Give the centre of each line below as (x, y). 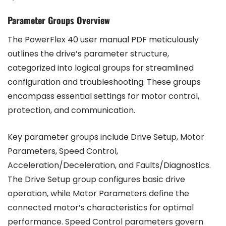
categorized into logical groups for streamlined (101, 68)
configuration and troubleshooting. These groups (104, 82)
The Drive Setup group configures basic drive (96, 179)
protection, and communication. (71, 110)
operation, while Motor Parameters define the (98, 193)
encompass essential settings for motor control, (103, 96)
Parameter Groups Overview (59, 20)
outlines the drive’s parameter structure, (88, 53)
